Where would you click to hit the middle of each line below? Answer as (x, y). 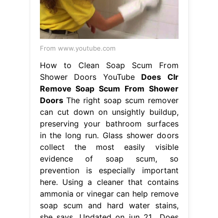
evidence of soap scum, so (109, 158)
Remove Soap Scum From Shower (109, 88)
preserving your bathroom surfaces (109, 123)
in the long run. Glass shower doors (109, 135)
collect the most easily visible (109, 147)
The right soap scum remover (121, 100)
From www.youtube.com (78, 48)
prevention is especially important (109, 170)
